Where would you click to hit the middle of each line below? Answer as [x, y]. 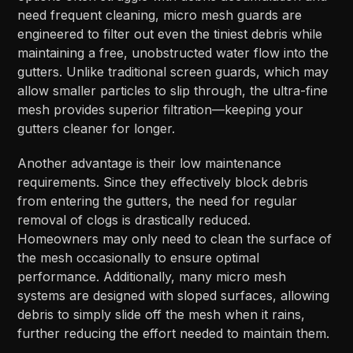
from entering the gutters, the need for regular [158, 201]
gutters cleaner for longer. [97, 128]
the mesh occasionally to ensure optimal [139, 257]
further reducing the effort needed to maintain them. [174, 333]
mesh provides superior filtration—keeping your [161, 109]
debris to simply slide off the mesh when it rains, [162, 314]
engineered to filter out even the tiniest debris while [170, 33]
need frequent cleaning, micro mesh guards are [160, 15]
